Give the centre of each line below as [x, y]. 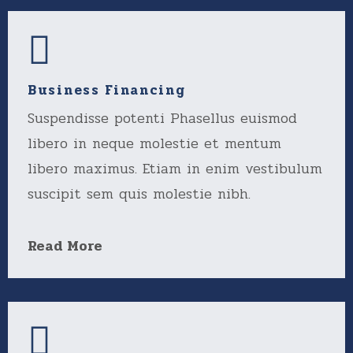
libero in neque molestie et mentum [154, 143]
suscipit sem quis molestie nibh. [139, 194]
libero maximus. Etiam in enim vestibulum [175, 169]
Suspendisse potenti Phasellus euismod [162, 118]
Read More [65, 246]
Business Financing [107, 90]
